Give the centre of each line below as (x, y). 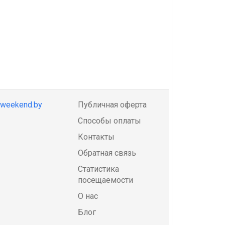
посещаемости (105, 180)
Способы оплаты (109, 121)
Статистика (98, 169)
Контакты (96, 137)
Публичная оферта (112, 104)
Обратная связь (107, 153)
